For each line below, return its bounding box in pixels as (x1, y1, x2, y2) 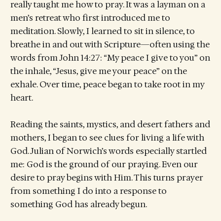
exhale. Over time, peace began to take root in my (10, 78, 204, 90)
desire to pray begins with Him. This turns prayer (10, 172, 203, 184)
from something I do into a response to (10, 185, 167, 197)
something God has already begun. (10, 199, 147, 210)
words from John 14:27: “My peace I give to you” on (10, 52, 210, 63)
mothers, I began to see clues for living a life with (10, 132, 204, 144)
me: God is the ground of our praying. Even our (10, 159, 198, 170)
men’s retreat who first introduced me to (10, 12, 170, 23)
